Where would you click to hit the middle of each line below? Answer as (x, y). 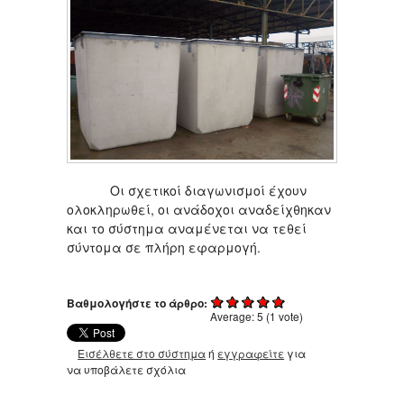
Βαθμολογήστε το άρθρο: (138, 303)
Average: (234, 317)
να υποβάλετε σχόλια (126, 370)
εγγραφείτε (251, 353)
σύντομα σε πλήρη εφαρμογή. (164, 248)
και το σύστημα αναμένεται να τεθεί (187, 229)
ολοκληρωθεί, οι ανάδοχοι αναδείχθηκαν (199, 210)
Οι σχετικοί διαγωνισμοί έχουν (187, 191)
